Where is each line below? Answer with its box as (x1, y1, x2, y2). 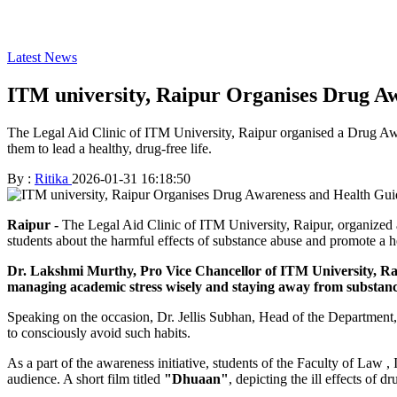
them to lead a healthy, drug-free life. (7, 140, 212, 156)
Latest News (7, 50, 77, 65)
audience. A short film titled (7, 370, 164, 386)
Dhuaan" (172, 370, 229, 386)
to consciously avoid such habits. (7, 324, 194, 340)
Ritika (35, 170, 72, 186)
